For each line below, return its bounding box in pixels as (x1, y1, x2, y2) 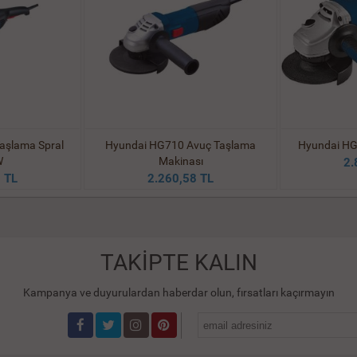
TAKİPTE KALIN (100, 249, 257, 276)
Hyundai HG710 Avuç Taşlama (105, 139, 256, 151)
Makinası (158, 155, 203, 167)
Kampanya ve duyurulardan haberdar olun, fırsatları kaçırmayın (22, 286, 335, 299)
